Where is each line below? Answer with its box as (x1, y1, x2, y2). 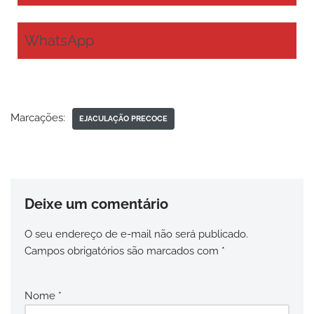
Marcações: (11, 111, 65, 125)
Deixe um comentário (25, 196, 168, 213)
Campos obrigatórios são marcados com (25, 245, 221, 258)
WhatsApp (25, 32, 94, 50)
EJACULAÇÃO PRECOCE (79, 114, 168, 124)
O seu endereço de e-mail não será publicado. (25, 228, 248, 241)
